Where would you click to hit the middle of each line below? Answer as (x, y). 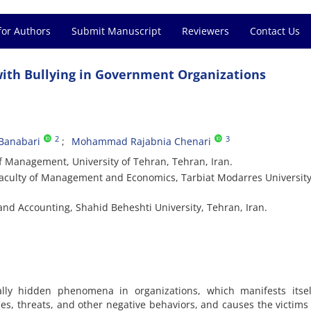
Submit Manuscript (116, 31)
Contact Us (275, 31)
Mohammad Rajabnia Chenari (141, 141)
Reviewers (205, 31)
